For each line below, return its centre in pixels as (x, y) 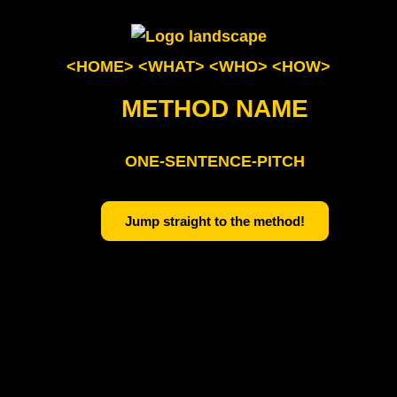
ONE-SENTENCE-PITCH (215, 162)
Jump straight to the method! (215, 222)
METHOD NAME (215, 109)
